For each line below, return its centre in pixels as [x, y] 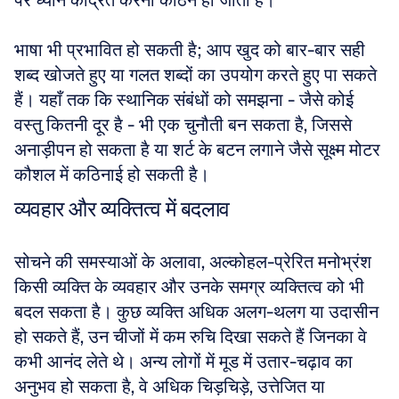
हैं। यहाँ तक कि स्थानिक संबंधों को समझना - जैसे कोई [184, 100]
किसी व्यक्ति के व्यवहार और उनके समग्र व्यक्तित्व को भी [189, 287]
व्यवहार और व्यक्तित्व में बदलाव [122, 209]
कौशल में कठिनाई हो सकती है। [112, 175]
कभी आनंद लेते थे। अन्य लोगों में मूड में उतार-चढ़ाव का [183, 362]
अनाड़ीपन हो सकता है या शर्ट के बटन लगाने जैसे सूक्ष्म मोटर [197, 150]
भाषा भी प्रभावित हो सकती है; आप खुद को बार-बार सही [190, 50]
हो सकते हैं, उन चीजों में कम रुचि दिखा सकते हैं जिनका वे [191, 337]
